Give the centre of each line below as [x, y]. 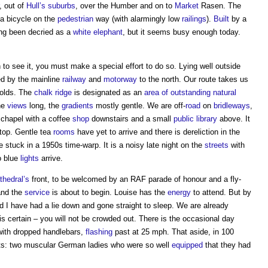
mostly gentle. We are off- [139, 106]
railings [194, 19]
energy [179, 192]
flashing [99, 232]
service [37, 192]
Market [187, 6]
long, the [44, 106]
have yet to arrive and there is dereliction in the [157, 132]
